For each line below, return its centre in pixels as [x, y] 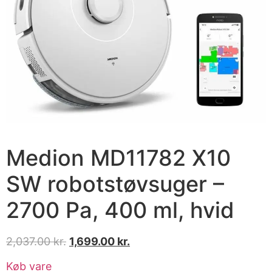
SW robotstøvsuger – [115, 184]
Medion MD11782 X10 [118, 158]
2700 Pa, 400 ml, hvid [120, 210]
